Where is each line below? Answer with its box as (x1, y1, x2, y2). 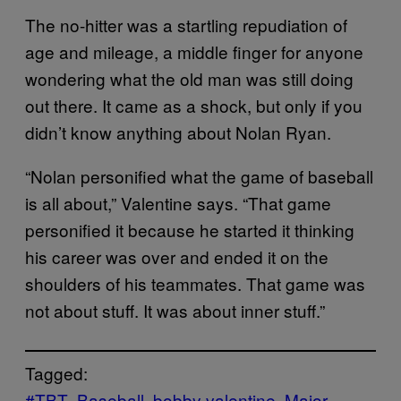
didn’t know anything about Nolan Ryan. (25, 120, 331, 145)
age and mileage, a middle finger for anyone (25, 39, 363, 64)
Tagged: (25, 361, 88, 386)
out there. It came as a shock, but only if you (25, 93, 363, 118)
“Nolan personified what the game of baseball (25, 164, 373, 189)
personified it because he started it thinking (25, 218, 354, 243)
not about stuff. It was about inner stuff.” (25, 298, 325, 323)
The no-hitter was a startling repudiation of (25, 13, 347, 38)
